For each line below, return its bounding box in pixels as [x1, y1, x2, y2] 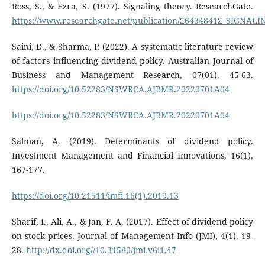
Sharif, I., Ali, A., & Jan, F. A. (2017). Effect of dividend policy [11, 216, 254, 228]
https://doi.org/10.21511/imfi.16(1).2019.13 [11, 190, 179, 202]
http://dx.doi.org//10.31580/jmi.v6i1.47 [25, 244, 176, 256]
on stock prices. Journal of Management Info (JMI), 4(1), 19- [11, 230, 254, 242]
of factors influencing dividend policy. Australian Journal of [11, 55, 254, 67]
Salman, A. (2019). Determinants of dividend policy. [11, 135, 254, 147]
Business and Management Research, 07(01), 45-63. [11, 69, 254, 81]
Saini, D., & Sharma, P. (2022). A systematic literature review [11, 41, 254, 53]
